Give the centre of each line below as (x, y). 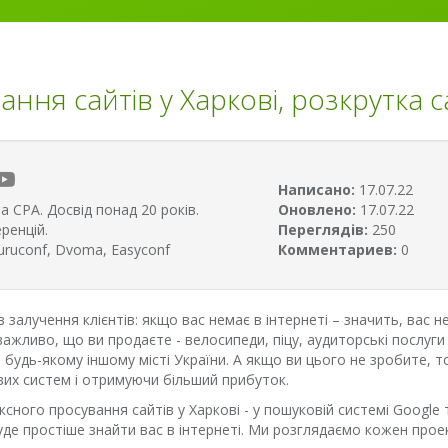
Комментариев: (337, 249)
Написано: (316, 189)
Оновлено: (317, 209)
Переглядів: (323, 229)
